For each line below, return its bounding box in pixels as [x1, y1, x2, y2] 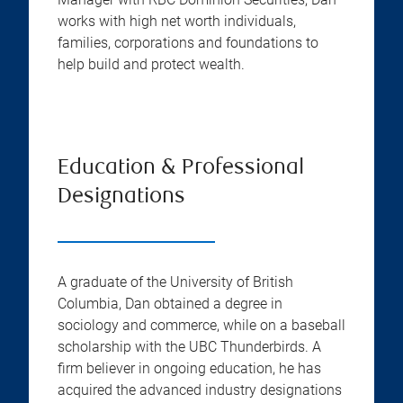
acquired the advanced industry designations [58, 381, 342, 399]
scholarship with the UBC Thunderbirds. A [58, 338, 321, 355]
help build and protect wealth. [58, 56, 245, 73]
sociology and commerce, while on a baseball [58, 317, 345, 334]
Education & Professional [58, 157, 304, 180]
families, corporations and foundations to [58, 34, 318, 51]
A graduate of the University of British [58, 273, 293, 291]
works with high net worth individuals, [58, 13, 296, 30]
